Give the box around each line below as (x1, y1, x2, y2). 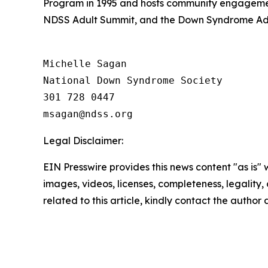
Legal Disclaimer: (43, 135, 123, 147)
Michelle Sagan (43, 58, 127, 70)
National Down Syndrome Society (43, 75, 223, 87)
